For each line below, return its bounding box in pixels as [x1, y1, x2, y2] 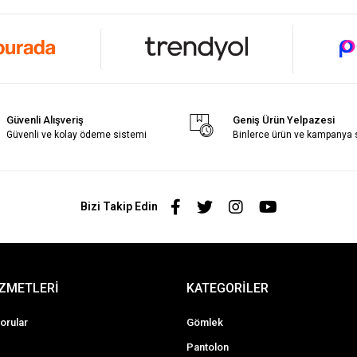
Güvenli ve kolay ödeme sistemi [6, 128, 147, 140]
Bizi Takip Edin [80, 200, 158, 214]
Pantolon [186, 340, 229, 353]
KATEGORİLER [186, 280, 269, 296]
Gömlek [186, 316, 223, 328]
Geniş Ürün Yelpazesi [233, 113, 335, 126]
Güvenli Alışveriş [6, 113, 84, 126]
